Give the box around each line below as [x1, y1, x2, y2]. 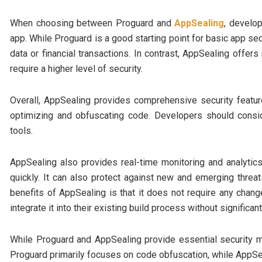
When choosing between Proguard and [10, 17, 171, 29]
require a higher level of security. [10, 63, 143, 74]
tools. [10, 125, 33, 136]
